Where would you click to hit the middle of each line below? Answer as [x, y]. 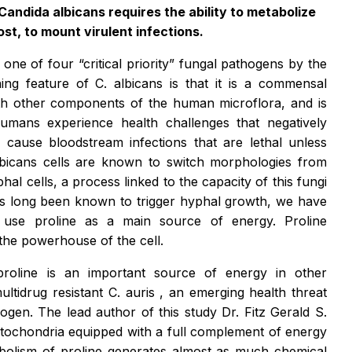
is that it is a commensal [249, 84]
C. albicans [133, 84]
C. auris [134, 293]
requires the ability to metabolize [212, 12]
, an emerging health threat [244, 293]
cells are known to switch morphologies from [185, 162]
